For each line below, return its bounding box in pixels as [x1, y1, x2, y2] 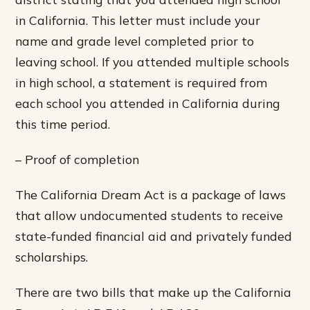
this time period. [15, 116, 111, 131]
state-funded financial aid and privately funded [15, 228, 293, 244]
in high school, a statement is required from [15, 74, 268, 90]
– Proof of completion [15, 152, 140, 167]
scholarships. [15, 249, 89, 265]
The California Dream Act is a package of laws [15, 187, 286, 203]
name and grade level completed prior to [15, 33, 255, 48]
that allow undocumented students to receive [15, 208, 284, 224]
